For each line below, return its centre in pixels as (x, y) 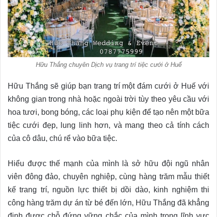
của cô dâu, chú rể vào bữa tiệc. (62, 139)
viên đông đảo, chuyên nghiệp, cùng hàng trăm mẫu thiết (108, 177)
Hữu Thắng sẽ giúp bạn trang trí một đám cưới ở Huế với (108, 86)
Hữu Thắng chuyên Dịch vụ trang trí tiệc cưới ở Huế (108, 65)
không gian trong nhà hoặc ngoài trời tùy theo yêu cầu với (108, 99)
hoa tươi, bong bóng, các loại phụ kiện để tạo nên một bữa (108, 112)
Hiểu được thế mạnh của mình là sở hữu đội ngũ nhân (108, 164)
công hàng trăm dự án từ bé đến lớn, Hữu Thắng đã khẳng (108, 203)
